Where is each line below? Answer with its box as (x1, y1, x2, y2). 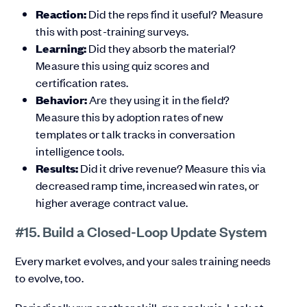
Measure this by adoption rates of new (36, 109, 224, 125)
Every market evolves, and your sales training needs (15, 253, 271, 269)
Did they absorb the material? (86, 40, 236, 56)
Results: (36, 160, 81, 177)
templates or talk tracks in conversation (36, 126, 235, 142)
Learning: (36, 40, 87, 57)
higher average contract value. (36, 195, 188, 210)
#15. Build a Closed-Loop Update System (15, 221, 271, 241)
